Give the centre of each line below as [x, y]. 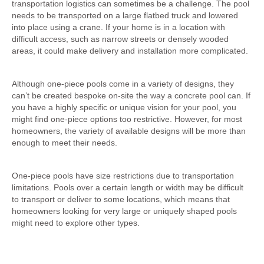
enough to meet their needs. [65, 142]
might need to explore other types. [76, 222]
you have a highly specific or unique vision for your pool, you [124, 107]
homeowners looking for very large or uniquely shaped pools [124, 211]
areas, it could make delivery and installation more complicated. [130, 50]
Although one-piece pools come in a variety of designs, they [123, 83]
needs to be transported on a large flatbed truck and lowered [125, 15]
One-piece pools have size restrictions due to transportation [123, 175]
